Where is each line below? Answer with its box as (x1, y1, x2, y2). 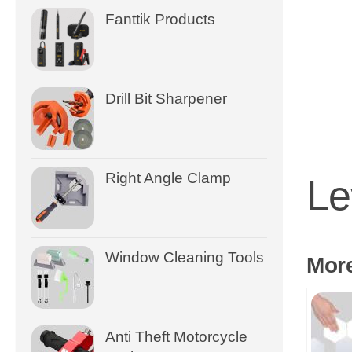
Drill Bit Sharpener (105, 90, 227, 107)
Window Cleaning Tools (105, 248, 264, 266)
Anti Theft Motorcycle (105, 328, 247, 345)
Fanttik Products (105, 10, 215, 27)
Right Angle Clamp (105, 169, 231, 186)
